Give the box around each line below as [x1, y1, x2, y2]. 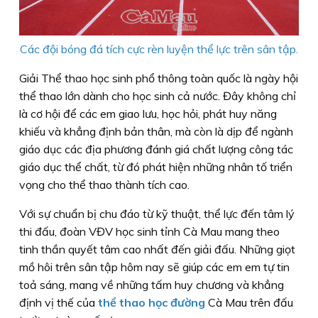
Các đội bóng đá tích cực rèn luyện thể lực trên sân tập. [20, 42, 298, 57]
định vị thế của [19, 295, 98, 310]
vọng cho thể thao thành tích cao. [19, 177, 190, 192]
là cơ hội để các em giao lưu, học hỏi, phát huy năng [19, 106, 277, 121]
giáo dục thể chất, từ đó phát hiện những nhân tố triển [19, 160, 292, 175]
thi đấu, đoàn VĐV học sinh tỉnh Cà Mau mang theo [19, 224, 280, 239]
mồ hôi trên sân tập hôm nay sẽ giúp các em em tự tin [19, 260, 290, 275]
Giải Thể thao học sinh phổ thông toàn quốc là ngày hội [19, 71, 298, 86]
